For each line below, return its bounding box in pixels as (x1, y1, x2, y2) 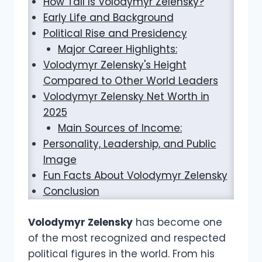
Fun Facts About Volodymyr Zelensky (43, 168, 227, 183)
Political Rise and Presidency (43, 26, 187, 41)
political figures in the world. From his (28, 246, 215, 261)
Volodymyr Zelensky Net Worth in (43, 89, 209, 104)
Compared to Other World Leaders (43, 74, 218, 88)
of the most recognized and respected (28, 230, 226, 245)
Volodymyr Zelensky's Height (43, 58, 187, 73)
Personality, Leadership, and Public (43, 137, 216, 151)
